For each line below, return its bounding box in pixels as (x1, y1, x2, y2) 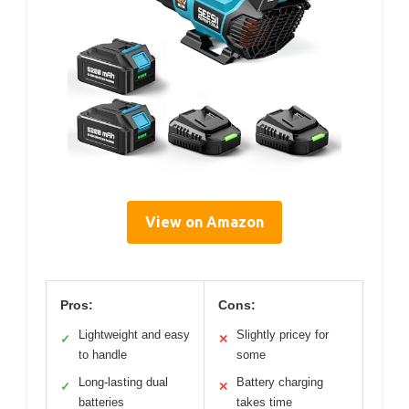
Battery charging (236, 374, 323, 389)
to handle (79, 347, 127, 362)
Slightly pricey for (236, 327, 329, 341)
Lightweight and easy (79, 327, 190, 341)
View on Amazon (145, 213, 264, 230)
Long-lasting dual (79, 374, 168, 389)
